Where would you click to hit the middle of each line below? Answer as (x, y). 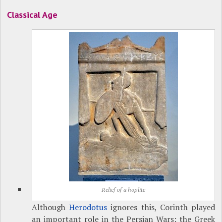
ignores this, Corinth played (161, 207)
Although (51, 207)
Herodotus (88, 207)
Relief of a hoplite (123, 190)
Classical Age (32, 15)
